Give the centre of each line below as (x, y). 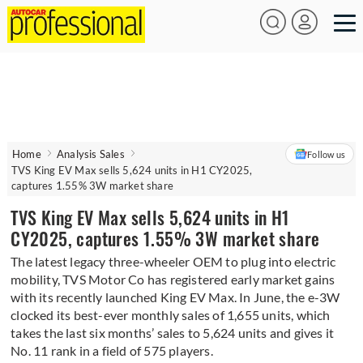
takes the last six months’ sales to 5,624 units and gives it (173, 333)
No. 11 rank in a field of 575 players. (112, 350)
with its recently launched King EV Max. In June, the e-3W (175, 297)
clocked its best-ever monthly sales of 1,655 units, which (171, 315)
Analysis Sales (90, 154)
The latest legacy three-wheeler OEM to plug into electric (173, 261)
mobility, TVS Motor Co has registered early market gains (173, 279)
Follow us (327, 154)
